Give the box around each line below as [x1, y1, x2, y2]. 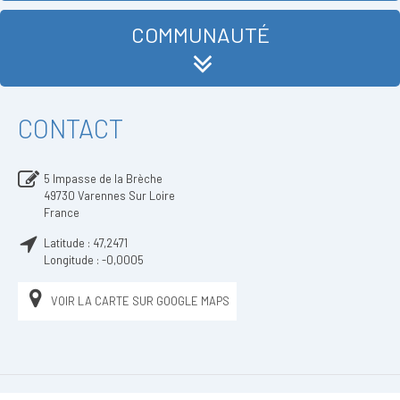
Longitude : [44, 253, 102, 267]
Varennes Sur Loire [78, 188, 175, 203]
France [44, 205, 79, 220]
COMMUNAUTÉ [130, 21, 270, 47]
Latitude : [44, 236, 93, 250]
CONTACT [18, 112, 123, 144]
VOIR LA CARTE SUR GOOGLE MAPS [51, 294, 229, 308]
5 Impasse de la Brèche [44, 171, 162, 186]
